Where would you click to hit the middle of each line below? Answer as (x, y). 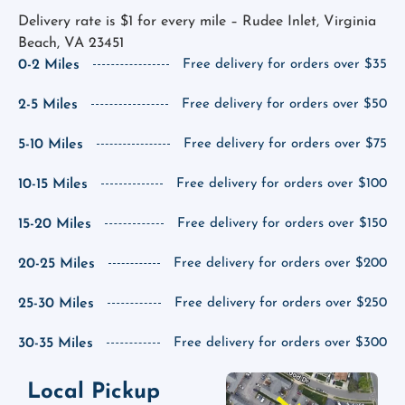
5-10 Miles (51, 144)
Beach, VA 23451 (71, 43)
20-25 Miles (57, 264)
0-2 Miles (49, 65)
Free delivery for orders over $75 (285, 144)
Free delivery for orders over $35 (285, 64)
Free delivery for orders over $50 (284, 104)
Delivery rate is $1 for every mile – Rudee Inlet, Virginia (197, 21)
